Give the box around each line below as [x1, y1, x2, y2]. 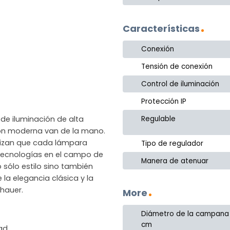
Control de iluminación [141, 79, 220, 89]
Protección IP [141, 96, 187, 106]
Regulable [141, 113, 176, 124]
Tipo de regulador [141, 138, 204, 148]
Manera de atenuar [141, 156, 209, 166]
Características [123, 22, 200, 35]
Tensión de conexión [141, 62, 213, 72]
